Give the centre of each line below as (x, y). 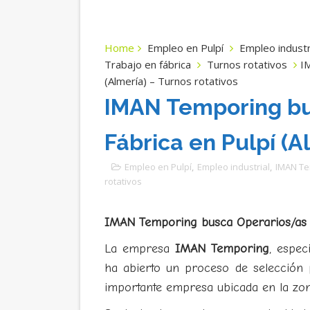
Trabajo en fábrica (147, 64)
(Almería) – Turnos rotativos (171, 81)
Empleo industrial (233, 167)
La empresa (139, 249)
